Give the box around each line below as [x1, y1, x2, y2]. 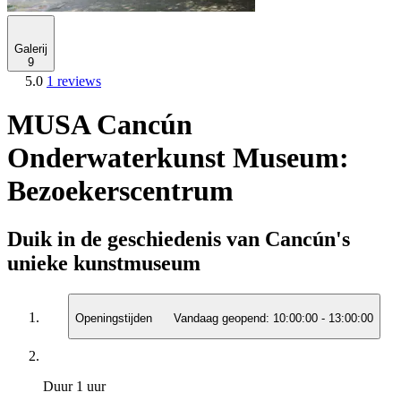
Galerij [14, 42, 47, 55]
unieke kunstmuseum [7, 251, 200, 275]
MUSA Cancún [7, 108, 192, 141]
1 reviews [47, 73, 101, 89]
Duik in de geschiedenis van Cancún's [7, 226, 350, 251]
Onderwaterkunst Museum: [7, 141, 349, 175]
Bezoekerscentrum [7, 175, 234, 208]
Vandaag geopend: [174, 311, 269, 326]
